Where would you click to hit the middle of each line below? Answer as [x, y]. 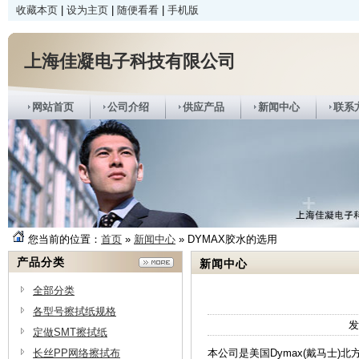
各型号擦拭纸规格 [75, 312]
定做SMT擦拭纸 [70, 333]
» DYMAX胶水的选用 [226, 240]
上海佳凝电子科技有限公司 [130, 61]
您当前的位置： [65, 240]
